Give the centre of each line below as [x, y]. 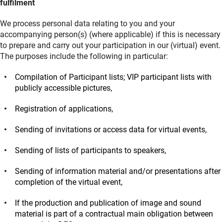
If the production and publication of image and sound [108, 203]
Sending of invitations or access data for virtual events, [111, 130]
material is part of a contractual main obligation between [114, 214]
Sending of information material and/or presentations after [118, 171]
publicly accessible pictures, [63, 88]
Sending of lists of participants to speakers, [90, 151]
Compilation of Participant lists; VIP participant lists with [113, 77]
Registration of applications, [64, 109]
